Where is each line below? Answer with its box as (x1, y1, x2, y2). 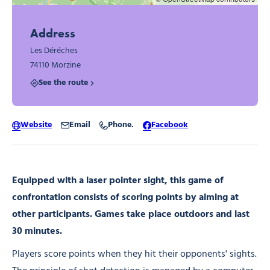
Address (30, 26, 75, 41)
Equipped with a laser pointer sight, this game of (12, 172, 224, 189)
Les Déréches (30, 44, 78, 58)
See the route (39, 76, 88, 90)
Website (20, 118, 52, 132)
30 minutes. (12, 223, 62, 239)
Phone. (108, 118, 134, 132)
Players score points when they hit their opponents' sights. (12, 246, 257, 262)
